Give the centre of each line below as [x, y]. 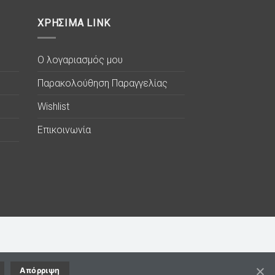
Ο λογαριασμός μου [80, 60]
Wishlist [53, 107]
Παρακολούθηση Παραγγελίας [103, 83]
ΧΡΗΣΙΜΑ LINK [74, 23]
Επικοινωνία [64, 130]
